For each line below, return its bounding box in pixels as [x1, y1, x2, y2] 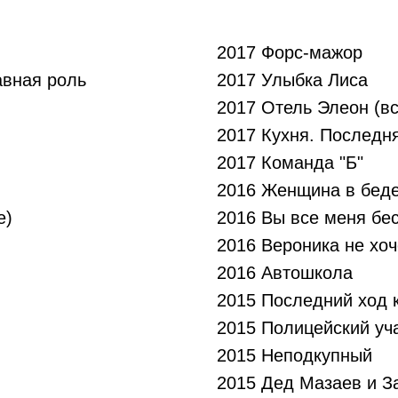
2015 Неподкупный [217, 346, 372, 365]
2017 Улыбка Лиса [217, 70, 368, 90]
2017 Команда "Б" [217, 153, 363, 172]
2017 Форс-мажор [217, 43, 362, 62]
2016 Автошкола [217, 263, 353, 283]
